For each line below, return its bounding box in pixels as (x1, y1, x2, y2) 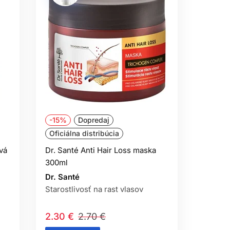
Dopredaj (78, 116, 109, 124)
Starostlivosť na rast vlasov (45, 184, 143, 194)
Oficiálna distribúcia (49, 129, 119, 138)
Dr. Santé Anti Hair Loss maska (45, 145, 156, 155)
